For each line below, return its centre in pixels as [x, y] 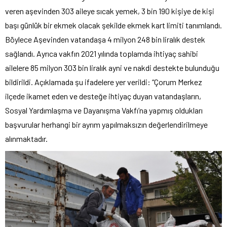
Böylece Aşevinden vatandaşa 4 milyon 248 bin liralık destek [105, 40]
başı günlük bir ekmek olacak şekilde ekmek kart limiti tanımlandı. [113, 25]
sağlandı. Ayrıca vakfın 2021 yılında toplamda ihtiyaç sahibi [102, 54]
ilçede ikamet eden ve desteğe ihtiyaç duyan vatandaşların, [103, 96]
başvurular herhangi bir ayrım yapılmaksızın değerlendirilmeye [106, 125]
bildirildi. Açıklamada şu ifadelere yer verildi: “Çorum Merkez [104, 82]
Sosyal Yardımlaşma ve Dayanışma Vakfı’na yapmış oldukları [104, 110]
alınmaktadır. [26, 139]
